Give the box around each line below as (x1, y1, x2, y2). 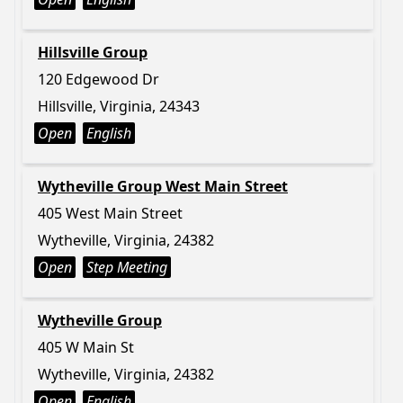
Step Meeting (86, 257, 167, 277)
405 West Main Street (38, 203, 183, 223)
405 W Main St (38, 337, 134, 357)
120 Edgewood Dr (38, 69, 159, 89)
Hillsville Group (38, 42, 148, 62)
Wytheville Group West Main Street (38, 176, 288, 196)
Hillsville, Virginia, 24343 (38, 96, 200, 116)
